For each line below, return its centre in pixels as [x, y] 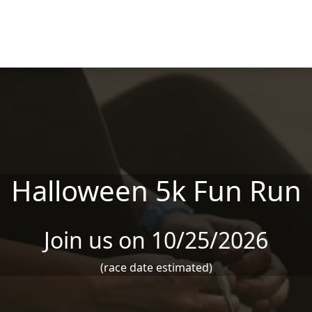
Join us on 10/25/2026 [156, 240]
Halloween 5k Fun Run [156, 190]
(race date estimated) [156, 267]
